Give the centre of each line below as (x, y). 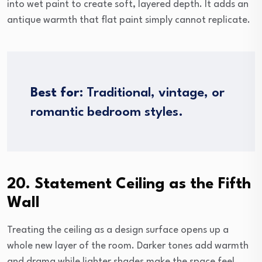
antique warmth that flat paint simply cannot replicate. (129, 20)
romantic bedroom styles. (107, 113)
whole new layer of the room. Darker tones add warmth (128, 246)
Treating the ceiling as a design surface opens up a (118, 230)
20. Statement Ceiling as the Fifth (129, 185)
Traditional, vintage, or (154, 93)
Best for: (57, 93)
